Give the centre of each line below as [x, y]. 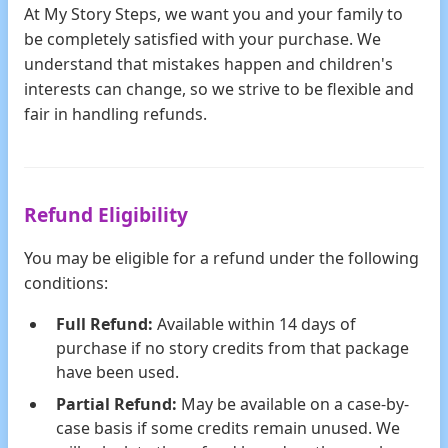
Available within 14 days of [254, 324]
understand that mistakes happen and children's [208, 64]
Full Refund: [104, 324]
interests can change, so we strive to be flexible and [219, 89]
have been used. [117, 372]
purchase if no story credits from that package [232, 348]
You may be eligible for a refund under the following [221, 258]
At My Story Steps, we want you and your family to [213, 14]
